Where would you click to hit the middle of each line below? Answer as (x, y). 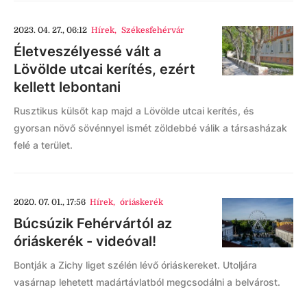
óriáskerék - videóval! (85, 241)
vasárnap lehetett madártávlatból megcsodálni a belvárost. (147, 282)
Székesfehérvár (152, 30)
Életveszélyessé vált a (87, 51)
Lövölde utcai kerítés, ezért (105, 69)
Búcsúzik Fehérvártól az (93, 223)
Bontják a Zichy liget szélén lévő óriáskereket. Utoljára (135, 265)
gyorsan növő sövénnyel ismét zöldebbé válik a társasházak (150, 128)
